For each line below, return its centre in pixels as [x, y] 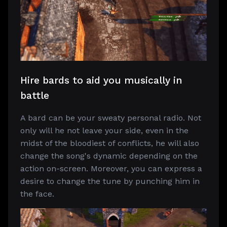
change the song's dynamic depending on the [109, 156]
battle [35, 96]
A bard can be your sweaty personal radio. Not [111, 118]
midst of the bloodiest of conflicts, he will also [110, 143]
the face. [37, 194]
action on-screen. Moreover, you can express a [111, 168]
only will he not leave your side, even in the [104, 130]
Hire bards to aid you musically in [101, 80]
